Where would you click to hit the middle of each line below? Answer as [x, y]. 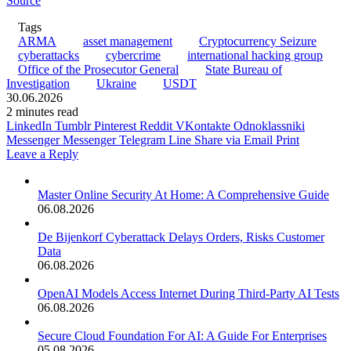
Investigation [38, 83]
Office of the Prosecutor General [98, 69]
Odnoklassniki [269, 126]
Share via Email [233, 140]
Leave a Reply [42, 154]
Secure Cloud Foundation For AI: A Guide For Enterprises [182, 336]
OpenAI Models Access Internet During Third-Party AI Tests [188, 293]
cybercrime [133, 55]
